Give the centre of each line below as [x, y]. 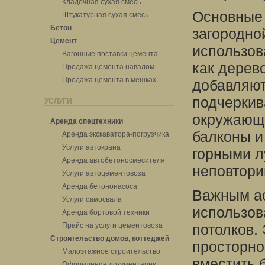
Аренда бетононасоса [100, 186]
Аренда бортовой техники [106, 212]
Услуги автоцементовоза [104, 173]
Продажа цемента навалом [108, 67]
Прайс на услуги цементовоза [112, 225]
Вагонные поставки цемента [110, 54]
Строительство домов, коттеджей [110, 238]
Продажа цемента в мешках [109, 80]
